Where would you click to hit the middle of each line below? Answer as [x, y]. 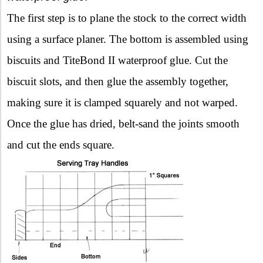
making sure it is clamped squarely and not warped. [122, 102]
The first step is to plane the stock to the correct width [127, 18]
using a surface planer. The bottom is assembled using [128, 39]
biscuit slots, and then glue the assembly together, [118, 81]
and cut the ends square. [61, 144]
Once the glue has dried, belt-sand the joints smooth [123, 123]
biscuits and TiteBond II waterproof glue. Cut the [117, 60]
